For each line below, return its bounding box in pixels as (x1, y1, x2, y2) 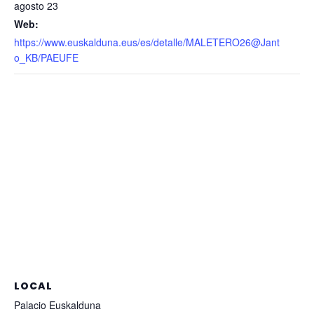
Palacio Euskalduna (14, 298, 101, 313)
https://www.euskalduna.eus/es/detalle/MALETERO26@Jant (14, 35, 280, 50)
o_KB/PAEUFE (14, 50, 78, 65)
